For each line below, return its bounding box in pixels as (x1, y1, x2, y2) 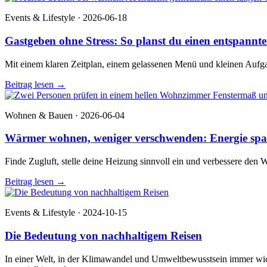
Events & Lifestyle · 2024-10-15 (5, 207, 127, 218)
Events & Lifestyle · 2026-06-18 (5, 13, 127, 23)
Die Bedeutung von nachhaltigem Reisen (5, 229, 202, 242)
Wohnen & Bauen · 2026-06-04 (5, 110, 125, 120)
